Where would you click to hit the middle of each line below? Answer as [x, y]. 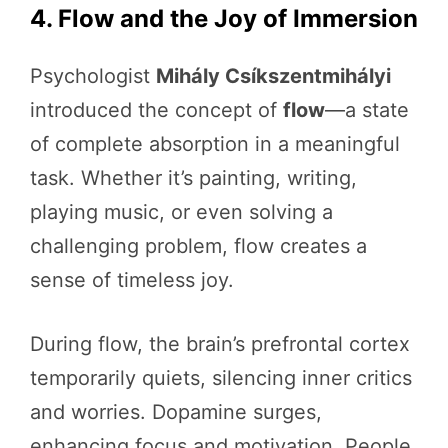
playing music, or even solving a [181, 211]
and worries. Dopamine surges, [176, 411]
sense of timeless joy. [132, 279]
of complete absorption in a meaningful [215, 143]
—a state [367, 109]
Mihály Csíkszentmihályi [273, 75]
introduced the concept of [156, 109]
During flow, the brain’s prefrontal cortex [220, 343]
